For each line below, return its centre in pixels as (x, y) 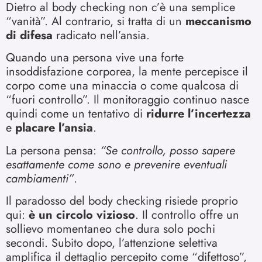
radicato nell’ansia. (101, 35)
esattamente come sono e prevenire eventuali (116, 164)
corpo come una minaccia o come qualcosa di (122, 86)
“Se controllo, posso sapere (168, 150)
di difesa (29, 35)
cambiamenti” (40, 178)
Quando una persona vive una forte (95, 58)
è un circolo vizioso (82, 215)
